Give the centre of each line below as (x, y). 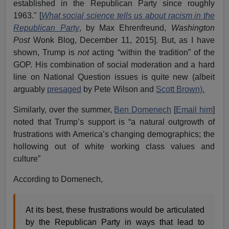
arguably (30, 89)
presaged (64, 89)
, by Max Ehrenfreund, (125, 28)
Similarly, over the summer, (64, 109)
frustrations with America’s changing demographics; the (114, 134)
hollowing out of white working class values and (114, 146)
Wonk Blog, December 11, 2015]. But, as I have (122, 40)
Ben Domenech (143, 109)
